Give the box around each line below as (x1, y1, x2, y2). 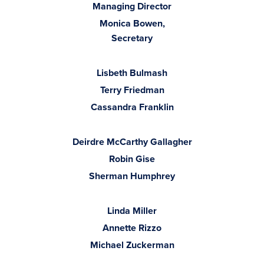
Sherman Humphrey (89, 169, 175, 183)
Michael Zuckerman (90, 238, 174, 252)
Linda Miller (107, 204, 157, 217)
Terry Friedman (100, 83, 164, 97)
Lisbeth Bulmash (97, 66, 167, 80)
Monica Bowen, (99, 16, 165, 30)
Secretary (111, 31, 153, 45)
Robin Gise (109, 152, 155, 166)
